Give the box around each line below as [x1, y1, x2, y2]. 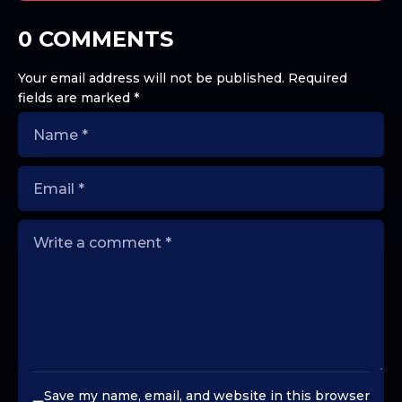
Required [288, 70, 347, 87]
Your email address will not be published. [18, 70, 284, 87]
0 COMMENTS [18, 26, 173, 53]
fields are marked [18, 90, 134, 107]
